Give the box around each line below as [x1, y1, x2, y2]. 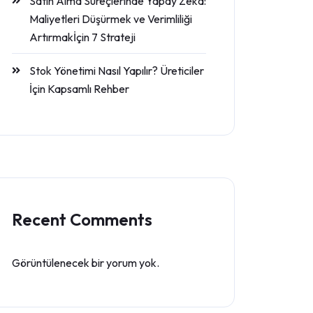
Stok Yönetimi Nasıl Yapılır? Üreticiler [29, 64, 204, 78]
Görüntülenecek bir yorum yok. [12, 256, 159, 270]
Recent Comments [12, 209, 152, 230]
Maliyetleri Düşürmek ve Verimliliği [29, 12, 192, 26]
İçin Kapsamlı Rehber [29, 82, 129, 96]
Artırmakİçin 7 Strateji [29, 30, 136, 44]
